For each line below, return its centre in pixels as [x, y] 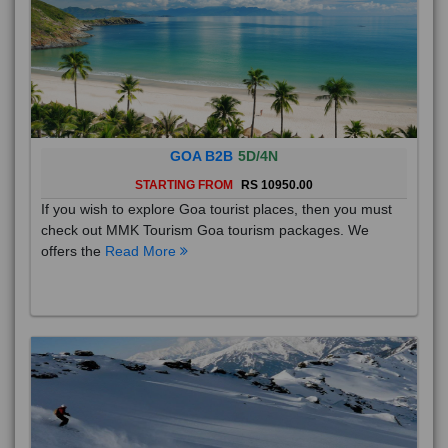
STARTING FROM [185, 185]
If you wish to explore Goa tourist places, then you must [216, 209]
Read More [142, 251]
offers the [73, 251]
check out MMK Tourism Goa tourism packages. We [205, 230]
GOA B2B [201, 156]
